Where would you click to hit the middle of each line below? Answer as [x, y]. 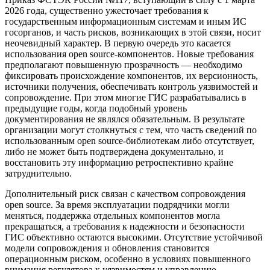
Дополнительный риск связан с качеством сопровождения [125, 194]
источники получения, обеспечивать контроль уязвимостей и [131, 87]
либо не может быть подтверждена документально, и [114, 152]
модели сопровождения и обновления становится [107, 248]
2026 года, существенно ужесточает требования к [107, 11]
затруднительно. [38, 174]
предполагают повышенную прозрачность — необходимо [124, 65]
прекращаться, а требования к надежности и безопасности [125, 227]
